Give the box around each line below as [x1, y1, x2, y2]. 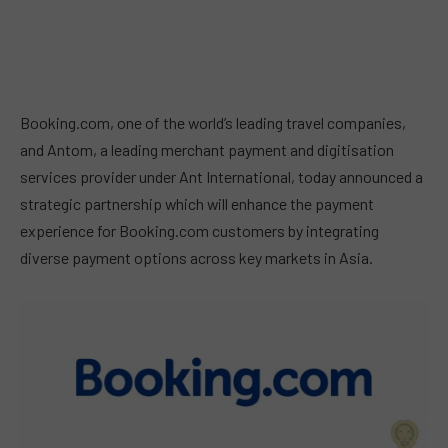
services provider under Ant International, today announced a [20, 167, 423, 186]
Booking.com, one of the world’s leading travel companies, [20, 113, 406, 132]
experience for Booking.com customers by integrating [20, 221, 379, 240]
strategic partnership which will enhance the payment [20, 194, 374, 213]
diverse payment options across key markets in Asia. [20, 248, 373, 267]
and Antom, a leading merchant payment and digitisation [20, 140, 394, 159]
